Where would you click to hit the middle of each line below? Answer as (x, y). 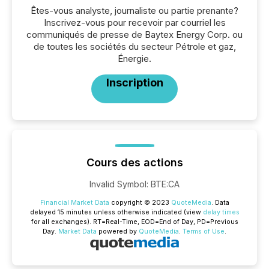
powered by (118, 231)
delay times (221, 212)
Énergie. (134, 59)
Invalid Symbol (118, 184)
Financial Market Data (74, 203)
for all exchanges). (62, 222)
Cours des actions (134, 162)
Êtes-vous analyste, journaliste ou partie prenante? (134, 11)
